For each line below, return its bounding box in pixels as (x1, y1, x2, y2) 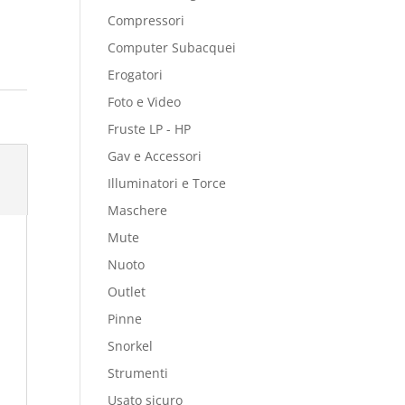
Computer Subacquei (108, 39, 237, 56)
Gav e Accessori (108, 147, 202, 165)
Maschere (108, 202, 168, 219)
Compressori (108, 12, 185, 29)
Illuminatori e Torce (108, 174, 227, 192)
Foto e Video (108, 93, 182, 110)
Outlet (108, 283, 146, 300)
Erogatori (108, 66, 164, 83)
